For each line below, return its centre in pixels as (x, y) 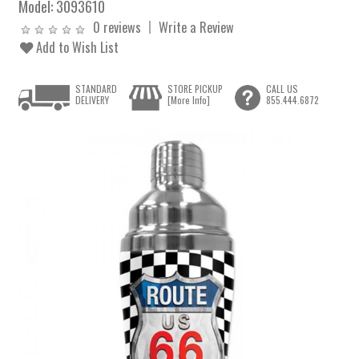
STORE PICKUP (195, 89)
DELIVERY (93, 100)
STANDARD (97, 89)
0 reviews (117, 27)
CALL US (282, 89)
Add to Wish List (76, 47)
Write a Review (197, 27)
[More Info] (188, 100)
